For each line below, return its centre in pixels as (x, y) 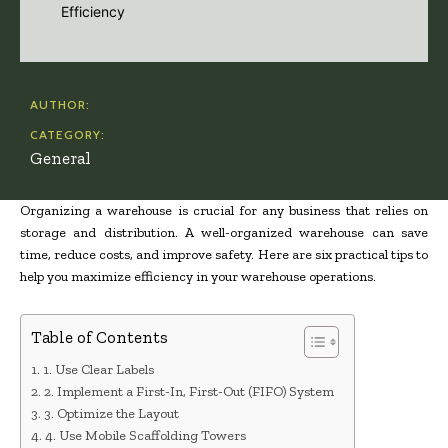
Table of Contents (99, 337)
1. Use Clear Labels (98, 369)
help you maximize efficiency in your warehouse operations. (198, 276)
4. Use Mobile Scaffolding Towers (145, 435)
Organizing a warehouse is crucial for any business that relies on (224, 210)
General (60, 158)
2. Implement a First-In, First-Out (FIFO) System (188, 391)
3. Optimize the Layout (111, 413)
